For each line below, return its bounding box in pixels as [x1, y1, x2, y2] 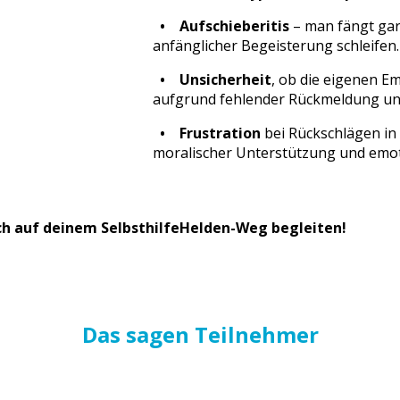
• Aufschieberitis [153, 15, 290, 36]
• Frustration [153, 122, 265, 143]
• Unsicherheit [153, 69, 272, 89]
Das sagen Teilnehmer [81, 320, 319, 350]
